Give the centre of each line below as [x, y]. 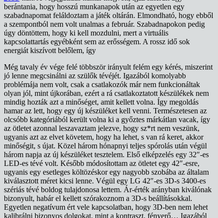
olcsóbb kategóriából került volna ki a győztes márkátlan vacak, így [107, 120]
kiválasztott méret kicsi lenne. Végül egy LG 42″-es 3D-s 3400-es [105, 181]
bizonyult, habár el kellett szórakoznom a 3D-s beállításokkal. [98, 199]
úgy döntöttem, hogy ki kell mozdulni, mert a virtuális [86, 33]
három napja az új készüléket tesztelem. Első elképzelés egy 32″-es [106, 155]
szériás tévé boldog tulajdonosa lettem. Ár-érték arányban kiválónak [108, 190]
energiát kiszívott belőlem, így [50, 51]
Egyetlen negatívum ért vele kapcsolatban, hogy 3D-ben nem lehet [106, 207]
